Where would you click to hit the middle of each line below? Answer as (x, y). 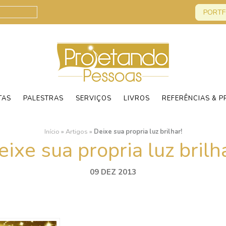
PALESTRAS (43, 98)
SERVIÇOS (94, 98)
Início (52, 132)
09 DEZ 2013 (113, 172)
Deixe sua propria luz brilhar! (138, 132)
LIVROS (137, 98)
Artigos (76, 132)
